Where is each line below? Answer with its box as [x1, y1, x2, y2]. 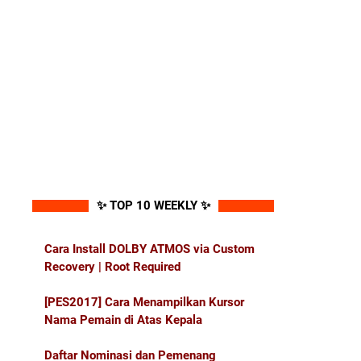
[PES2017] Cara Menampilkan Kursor [44, 295, 244, 309]
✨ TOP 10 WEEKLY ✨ [96, 198, 210, 213]
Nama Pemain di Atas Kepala [44, 313, 202, 327]
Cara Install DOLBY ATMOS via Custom [44, 242, 255, 256]
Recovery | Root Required [44, 259, 180, 274]
